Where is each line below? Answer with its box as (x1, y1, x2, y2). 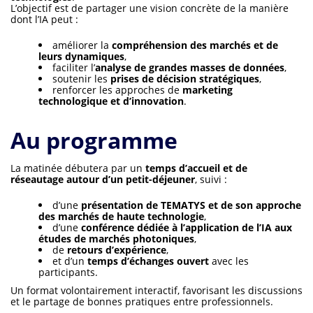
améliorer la (52, 38, 112, 52)
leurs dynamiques (38, 50, 124, 64)
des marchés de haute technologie (38, 210, 204, 224)
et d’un (52, 254, 87, 268)
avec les (209, 254, 249, 268)
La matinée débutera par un (10, 161, 145, 175)
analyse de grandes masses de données (95, 61, 284, 75)
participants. (38, 265, 98, 279)
